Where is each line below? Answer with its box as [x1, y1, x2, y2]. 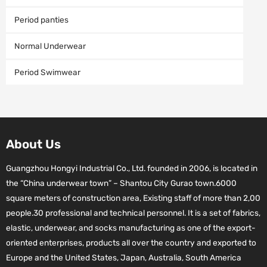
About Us [6, 136, 61, 151]
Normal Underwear [14, 41, 86, 51]
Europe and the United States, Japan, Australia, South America [6, 253, 241, 263]
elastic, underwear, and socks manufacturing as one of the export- [6, 223, 256, 233]
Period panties [14, 15, 69, 25]
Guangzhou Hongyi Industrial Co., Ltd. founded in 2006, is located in [6, 163, 257, 173]
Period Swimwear [14, 67, 80, 77]
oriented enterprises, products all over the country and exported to [6, 238, 256, 248]
